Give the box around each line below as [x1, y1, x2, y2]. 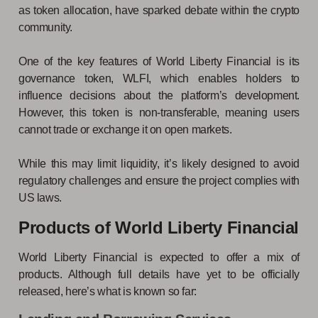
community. [18, 21, 72, 33]
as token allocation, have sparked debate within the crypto [18, 4, 300, 16]
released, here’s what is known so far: [18, 285, 197, 297]
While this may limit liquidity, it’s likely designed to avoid [18, 157, 300, 170]
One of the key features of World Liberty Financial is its [18, 55, 300, 67]
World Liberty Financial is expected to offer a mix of [18, 251, 300, 263]
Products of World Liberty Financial [18, 217, 299, 237]
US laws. [18, 191, 62, 204]
